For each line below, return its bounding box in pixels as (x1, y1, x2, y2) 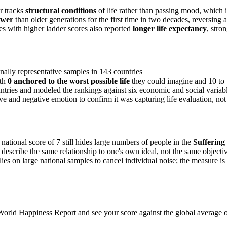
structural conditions (25, 6, 96, 15)
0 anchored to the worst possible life (8, 77, 130, 86)
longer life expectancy (133, 24, 207, 33)
